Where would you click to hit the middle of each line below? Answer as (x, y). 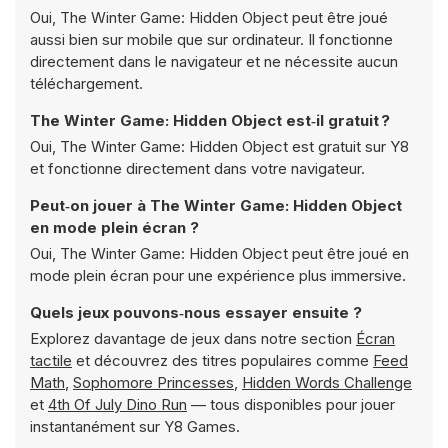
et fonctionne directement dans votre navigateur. (197, 168)
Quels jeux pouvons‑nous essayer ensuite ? (196, 312)
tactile (51, 360)
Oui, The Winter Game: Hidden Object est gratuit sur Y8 (219, 146)
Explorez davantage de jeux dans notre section (193, 338)
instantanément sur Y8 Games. (135, 426)
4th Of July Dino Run (117, 404)
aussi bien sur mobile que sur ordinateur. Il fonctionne (211, 39)
